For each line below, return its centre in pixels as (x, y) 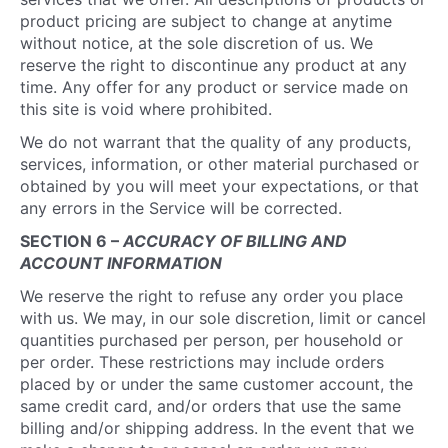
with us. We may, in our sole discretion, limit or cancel (223, 318)
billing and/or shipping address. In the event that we (217, 428)
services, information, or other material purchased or (219, 164)
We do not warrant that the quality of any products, (215, 142)
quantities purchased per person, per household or (211, 340)
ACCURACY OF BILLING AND (235, 241)
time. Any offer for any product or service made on (214, 87)
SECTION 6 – (71, 241)
